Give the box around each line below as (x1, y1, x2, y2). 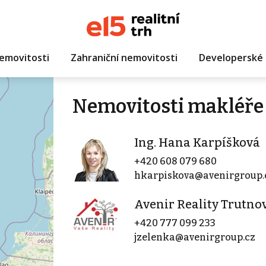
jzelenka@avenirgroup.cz (134, 232, 255, 243)
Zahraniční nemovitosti (70, 50, 178, 64)
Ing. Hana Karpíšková (134, 135, 260, 150)
